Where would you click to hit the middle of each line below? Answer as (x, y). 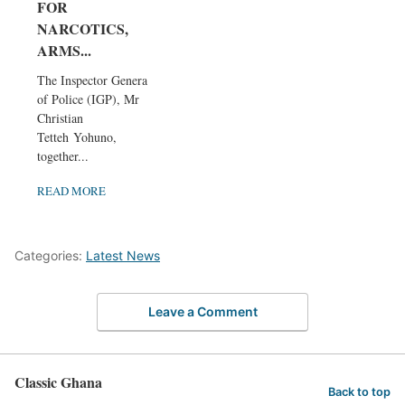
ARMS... (64, 50)
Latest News (123, 255)
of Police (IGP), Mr (88, 99)
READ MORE (71, 190)
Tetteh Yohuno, (77, 137)
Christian (60, 118)
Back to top (359, 391)
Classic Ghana (58, 382)
